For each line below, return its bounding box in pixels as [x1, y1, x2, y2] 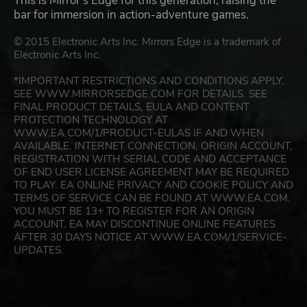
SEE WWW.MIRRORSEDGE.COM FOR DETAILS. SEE [14, 87, 267, 101]
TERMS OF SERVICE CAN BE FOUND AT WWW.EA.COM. [14, 191, 291, 206]
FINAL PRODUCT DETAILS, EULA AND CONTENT [14, 100, 249, 114]
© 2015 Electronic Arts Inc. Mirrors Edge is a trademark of [14, 35, 281, 49]
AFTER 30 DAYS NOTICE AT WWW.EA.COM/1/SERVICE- [14, 230, 287, 245]
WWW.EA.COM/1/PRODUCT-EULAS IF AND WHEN [14, 126, 264, 140]
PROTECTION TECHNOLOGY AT [14, 113, 168, 127]
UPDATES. [14, 243, 64, 258]
